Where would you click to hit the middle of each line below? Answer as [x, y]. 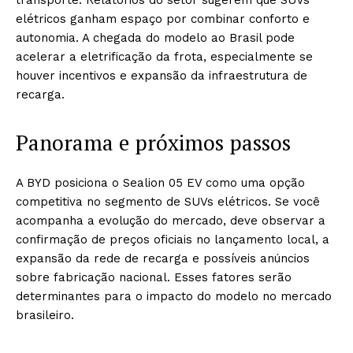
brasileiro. [45, 315]
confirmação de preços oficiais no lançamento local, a [173, 240]
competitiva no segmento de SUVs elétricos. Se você [168, 202]
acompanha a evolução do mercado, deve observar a [171, 221]
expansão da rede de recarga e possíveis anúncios [163, 258]
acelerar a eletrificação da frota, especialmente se [164, 57]
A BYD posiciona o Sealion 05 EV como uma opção [160, 183]
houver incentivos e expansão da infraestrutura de [162, 76]
